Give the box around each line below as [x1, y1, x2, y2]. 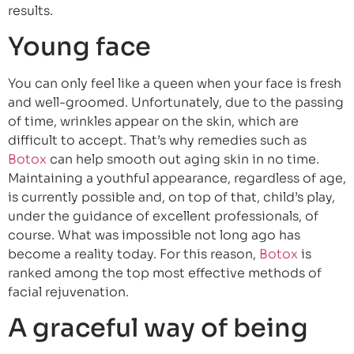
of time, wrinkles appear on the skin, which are [8, 112, 299, 130]
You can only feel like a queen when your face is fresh [8, 74, 341, 92]
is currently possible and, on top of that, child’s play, [8, 188, 335, 205]
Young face [8, 30, 151, 62]
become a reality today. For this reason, [8, 245, 259, 262]
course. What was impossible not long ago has [8, 226, 300, 243]
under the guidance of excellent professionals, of [8, 207, 318, 224]
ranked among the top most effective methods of [8, 264, 322, 281]
